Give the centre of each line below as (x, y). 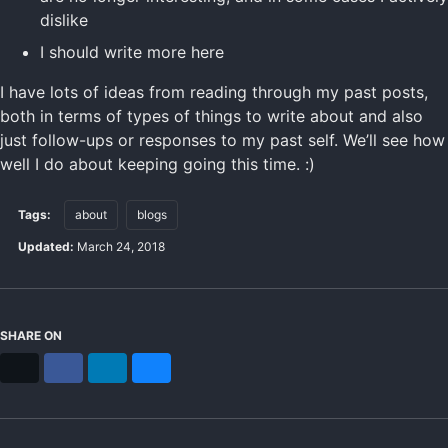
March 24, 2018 (121, 247)
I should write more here (132, 52)
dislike (64, 20)
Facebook (98, 367)
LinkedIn (138, 367)
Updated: (44, 247)
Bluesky (181, 367)
